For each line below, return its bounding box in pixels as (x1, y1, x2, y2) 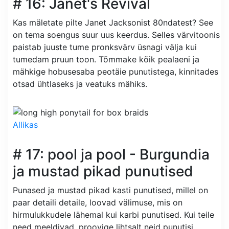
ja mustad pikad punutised (13, 162, 193, 180)
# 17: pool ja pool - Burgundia (13, 145, 210, 163)
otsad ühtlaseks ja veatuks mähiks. (13, 79, 147, 89)
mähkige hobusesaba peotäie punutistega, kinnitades (13, 66, 218, 77)
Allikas (13, 119, 38, 130)
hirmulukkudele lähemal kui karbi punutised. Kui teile (13, 209, 214, 220)
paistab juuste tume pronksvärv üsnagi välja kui (13, 42, 197, 53)
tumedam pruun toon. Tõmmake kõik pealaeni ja (13, 54, 199, 65)
